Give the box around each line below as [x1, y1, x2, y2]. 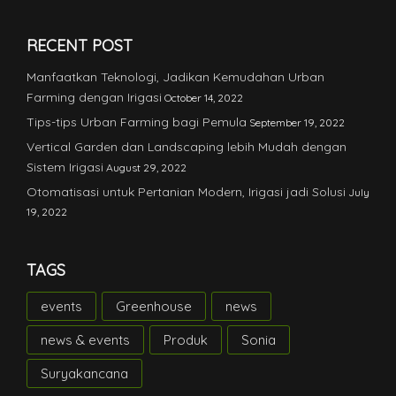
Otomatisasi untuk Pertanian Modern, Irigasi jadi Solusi [27, 183, 346, 200]
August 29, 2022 [106, 160, 187, 174]
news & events [41, 331, 130, 348]
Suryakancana [41, 364, 128, 382]
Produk [164, 331, 208, 348]
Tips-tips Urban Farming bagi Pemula [27, 113, 247, 130]
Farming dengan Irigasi [27, 88, 162, 105]
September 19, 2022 [249, 115, 345, 129]
